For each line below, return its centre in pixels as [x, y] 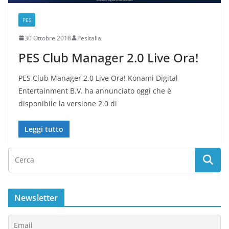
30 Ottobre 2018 [48, 38]
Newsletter [36, 198]
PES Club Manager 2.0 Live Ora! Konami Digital [98, 78]
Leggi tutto [44, 129]
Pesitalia [89, 38]
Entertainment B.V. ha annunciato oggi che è [95, 90]
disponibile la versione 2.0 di [68, 103]
